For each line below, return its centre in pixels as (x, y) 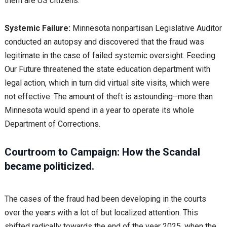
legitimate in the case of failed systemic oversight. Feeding (110, 56)
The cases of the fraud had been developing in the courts (105, 199)
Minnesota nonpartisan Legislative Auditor (147, 28)
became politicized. (49, 166)
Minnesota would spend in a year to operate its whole (99, 110)
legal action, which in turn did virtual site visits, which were (107, 83)
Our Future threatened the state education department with (107, 69)
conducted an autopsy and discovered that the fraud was (104, 42)
